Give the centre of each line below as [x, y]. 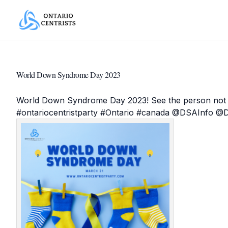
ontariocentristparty [60, 112]
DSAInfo [196, 112]
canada [155, 112]
